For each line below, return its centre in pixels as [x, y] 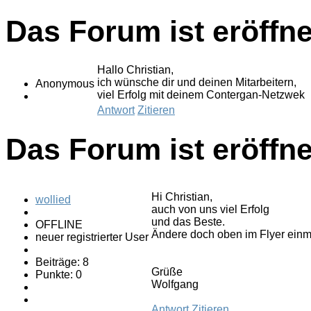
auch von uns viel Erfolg [210, 210]
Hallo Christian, [135, 70]
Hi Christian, [182, 197]
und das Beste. [188, 222]
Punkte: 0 [59, 275]
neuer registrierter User [92, 237]
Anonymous [65, 84]
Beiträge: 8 [62, 262]
